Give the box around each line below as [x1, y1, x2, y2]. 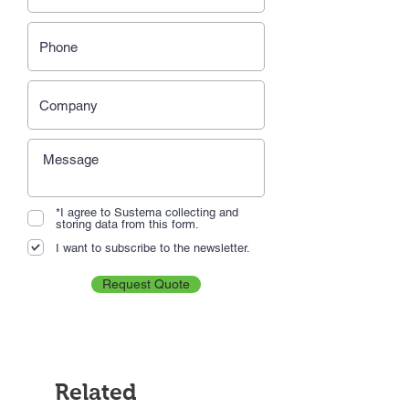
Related [55, 379, 137, 404]
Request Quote [102, 277, 190, 291]
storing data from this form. [56, 217, 199, 231]
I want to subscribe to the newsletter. [56, 240, 250, 255]
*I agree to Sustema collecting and [56, 205, 238, 219]
